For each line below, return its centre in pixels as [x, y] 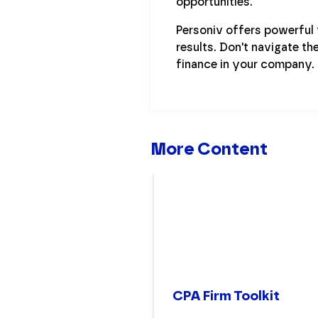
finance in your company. [245, 64]
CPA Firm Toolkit [226, 296]
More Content [209, 148]
